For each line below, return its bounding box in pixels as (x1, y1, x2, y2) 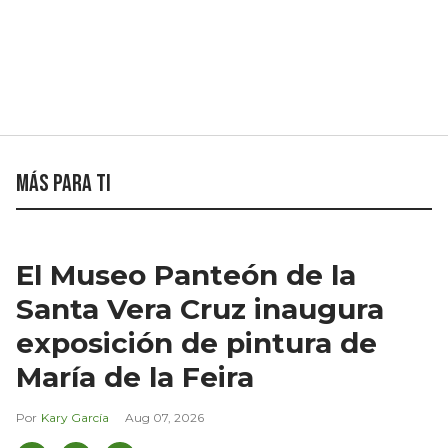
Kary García (41, 410, 109, 426)
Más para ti (16, 169, 111, 199)
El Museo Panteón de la (16, 258, 356, 293)
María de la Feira (16, 360, 254, 395)
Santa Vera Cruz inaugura (16, 292, 384, 327)
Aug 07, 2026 (125, 410, 204, 426)
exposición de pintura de (16, 326, 377, 361)
